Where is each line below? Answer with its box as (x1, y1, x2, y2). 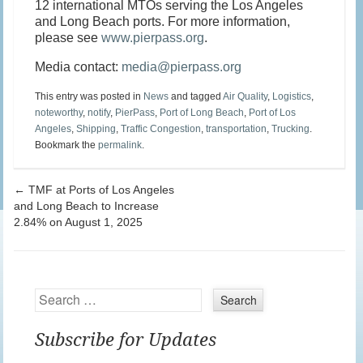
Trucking (271, 123, 310, 135)
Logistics (272, 91, 312, 103)
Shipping (76, 123, 117, 135)
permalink (98, 139, 143, 152)
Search (35, 285, 72, 302)
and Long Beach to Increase (14, 199, 160, 213)
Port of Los (249, 107, 297, 119)
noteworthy (35, 107, 83, 119)
